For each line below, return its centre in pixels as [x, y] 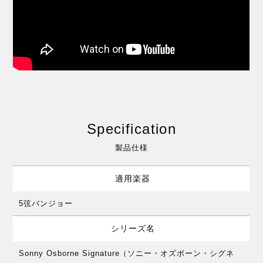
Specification [131, 129]
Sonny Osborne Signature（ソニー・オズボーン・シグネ [127, 253]
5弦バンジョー [46, 203]
